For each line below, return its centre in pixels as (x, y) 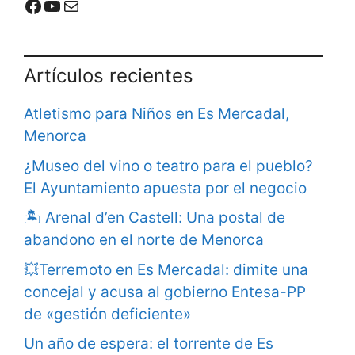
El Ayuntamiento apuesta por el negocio (165, 188)
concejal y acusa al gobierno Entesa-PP (165, 292)
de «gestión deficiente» (107, 314)
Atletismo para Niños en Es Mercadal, (157, 114)
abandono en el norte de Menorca (144, 240)
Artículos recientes (109, 76)
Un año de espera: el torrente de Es (149, 344)
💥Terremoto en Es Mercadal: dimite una (166, 269)
